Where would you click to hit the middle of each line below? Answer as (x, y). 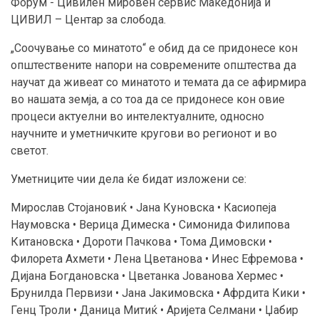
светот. (30, 151)
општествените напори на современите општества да (153, 66)
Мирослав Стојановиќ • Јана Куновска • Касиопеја (143, 208)
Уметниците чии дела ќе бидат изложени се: (129, 179)
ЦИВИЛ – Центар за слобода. (88, 20)
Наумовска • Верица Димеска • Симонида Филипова (150, 225)
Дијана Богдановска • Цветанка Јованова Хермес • (147, 276)
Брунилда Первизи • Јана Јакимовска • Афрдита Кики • (158, 293)
